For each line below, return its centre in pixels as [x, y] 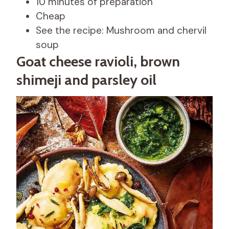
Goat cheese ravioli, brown [98, 61]
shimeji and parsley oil [86, 79]
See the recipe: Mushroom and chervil [121, 30]
